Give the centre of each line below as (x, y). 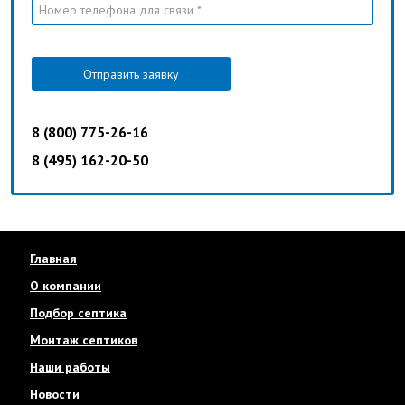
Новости (55, 395)
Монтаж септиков (84, 340)
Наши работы (70, 367)
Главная (53, 259)
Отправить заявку (131, 75)
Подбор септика (78, 313)
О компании (66, 286)
